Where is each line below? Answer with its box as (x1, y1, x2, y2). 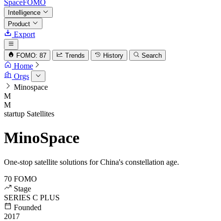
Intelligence (8, 9, 42, 17)
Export (12, 30, 35, 38)
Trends (65, 52, 85, 60)
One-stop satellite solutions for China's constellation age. (4, 157, 179, 166)
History (103, 52, 123, 60)
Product (8, 20, 32, 28)
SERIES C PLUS (4, 193, 60, 202)
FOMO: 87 (16, 52, 47, 60)
